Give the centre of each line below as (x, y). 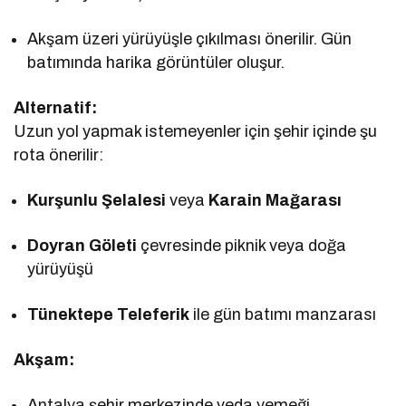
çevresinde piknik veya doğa (242, 245)
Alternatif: (55, 107)
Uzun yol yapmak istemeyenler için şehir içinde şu (196, 131)
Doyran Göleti (82, 245)
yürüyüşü (60, 269)
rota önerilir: (59, 155)
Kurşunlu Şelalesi (97, 200)
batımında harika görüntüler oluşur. (156, 62)
